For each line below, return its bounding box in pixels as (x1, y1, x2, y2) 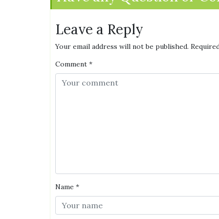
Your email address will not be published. (55, 42, 189, 51)
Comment (55, 60, 87, 69)
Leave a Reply (55, 21, 143, 39)
